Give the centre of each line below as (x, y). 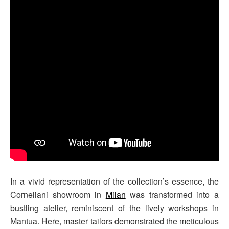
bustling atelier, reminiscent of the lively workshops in (114, 208)
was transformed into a (172, 194)
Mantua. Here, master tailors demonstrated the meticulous (114, 221)
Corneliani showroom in (58, 194)
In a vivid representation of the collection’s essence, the (114, 181)
